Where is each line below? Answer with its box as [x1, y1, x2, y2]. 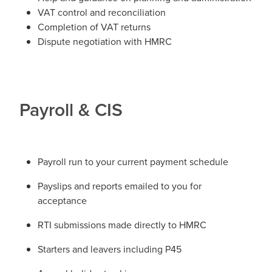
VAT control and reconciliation [38, 5, 166, 19]
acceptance [38, 193, 87, 207]
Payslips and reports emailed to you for [38, 178, 202, 192]
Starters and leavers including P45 [38, 242, 182, 256]
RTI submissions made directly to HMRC [38, 217, 206, 231]
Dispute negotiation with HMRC [38, 34, 172, 48]
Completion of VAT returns [38, 19, 151, 33]
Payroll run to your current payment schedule [38, 154, 228, 168]
